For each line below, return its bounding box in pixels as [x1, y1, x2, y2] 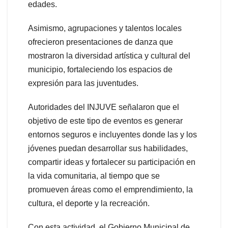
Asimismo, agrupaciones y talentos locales [28, 23, 182, 33]
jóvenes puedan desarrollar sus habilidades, [28, 144, 188, 153]
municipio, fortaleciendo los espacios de [28, 65, 173, 74]
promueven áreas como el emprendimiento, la [28, 185, 193, 194]
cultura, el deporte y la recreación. [28, 198, 150, 208]
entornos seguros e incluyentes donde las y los [28, 130, 197, 139]
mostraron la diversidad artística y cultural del [28, 51, 190, 60]
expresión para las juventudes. [28, 78, 138, 88]
